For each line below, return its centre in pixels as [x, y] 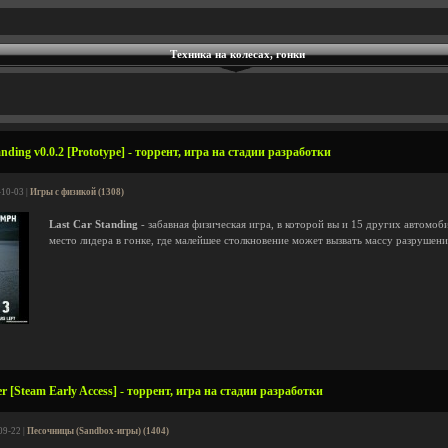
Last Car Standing [93, 224]
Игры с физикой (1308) [77, 192]
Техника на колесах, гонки [237, 54]
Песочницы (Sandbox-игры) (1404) [98, 431]
